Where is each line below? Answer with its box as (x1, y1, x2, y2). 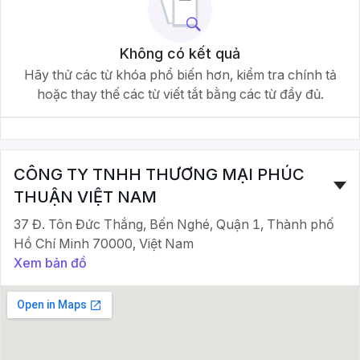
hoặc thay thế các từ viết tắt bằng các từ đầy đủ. (36, 86, 324, 102)
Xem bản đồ (14, 255, 87, 271)
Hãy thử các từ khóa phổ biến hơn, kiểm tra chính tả (23, 67, 337, 83)
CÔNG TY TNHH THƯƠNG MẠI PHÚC (14, 165, 305, 184)
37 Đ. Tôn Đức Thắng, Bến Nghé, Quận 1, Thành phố (14, 216, 334, 232)
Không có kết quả (120, 45, 240, 62)
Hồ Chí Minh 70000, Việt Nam (14, 235, 194, 252)
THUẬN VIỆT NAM (14, 187, 157, 207)
